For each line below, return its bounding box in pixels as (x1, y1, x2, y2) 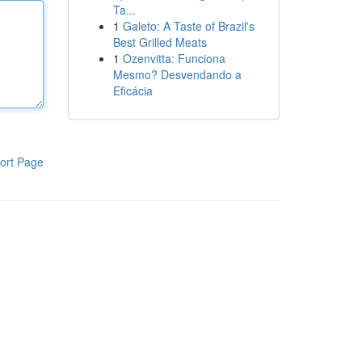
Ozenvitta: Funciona (122, 50, 225, 66)
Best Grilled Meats (112, 34, 207, 50)
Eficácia (112, 82, 153, 99)
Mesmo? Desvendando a (112, 66, 242, 82)
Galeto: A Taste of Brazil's (122, 18, 255, 34)
